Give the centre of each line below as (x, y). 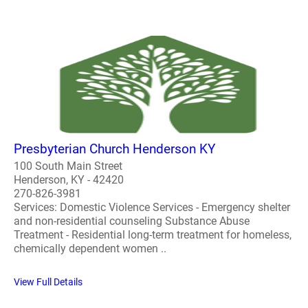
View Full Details (48, 282)
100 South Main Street (68, 166)
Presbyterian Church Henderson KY (114, 148)
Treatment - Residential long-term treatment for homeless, (153, 234)
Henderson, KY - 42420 (69, 179)
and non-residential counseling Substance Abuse (132, 221)
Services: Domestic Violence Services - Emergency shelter (152, 207)
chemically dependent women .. (90, 248)
